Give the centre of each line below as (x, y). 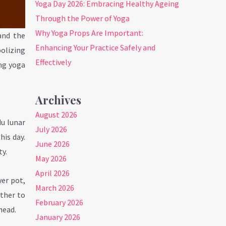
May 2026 (51, 159)
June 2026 (53, 144)
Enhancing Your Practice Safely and (96, 48)
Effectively (53, 62)
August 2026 (56, 115)
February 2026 (60, 203)
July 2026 (51, 129)
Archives (59, 100)
